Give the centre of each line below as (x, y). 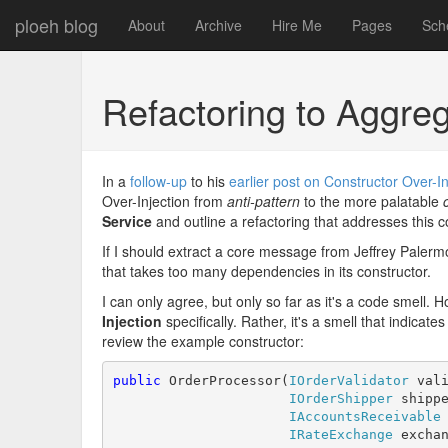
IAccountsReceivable (364, 416)
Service (127, 221)
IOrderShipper (340, 398)
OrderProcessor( (224, 380)
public (136, 380)
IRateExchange (340, 434)
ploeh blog (56, 25)
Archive (218, 25)
